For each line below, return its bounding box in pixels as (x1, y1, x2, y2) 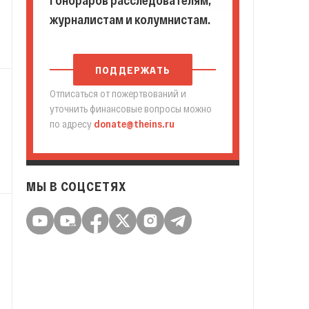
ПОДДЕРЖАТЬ (95, 63, 170, 76)
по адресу (50, 117, 92, 130)
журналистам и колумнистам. (50, 12, 210, 27)
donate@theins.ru (94, 117, 175, 130)
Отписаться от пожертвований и (50, 87, 186, 99)
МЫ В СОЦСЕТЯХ (26, 179, 126, 194)
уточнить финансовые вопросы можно (50, 102, 212, 114)
